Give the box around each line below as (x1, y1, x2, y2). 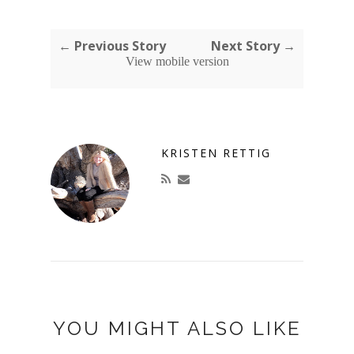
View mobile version (125, 54, 229, 68)
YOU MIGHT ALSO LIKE (52, 316, 302, 340)
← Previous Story (58, 36, 166, 55)
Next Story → (211, 36, 296, 55)
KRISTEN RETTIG (161, 145, 271, 160)
